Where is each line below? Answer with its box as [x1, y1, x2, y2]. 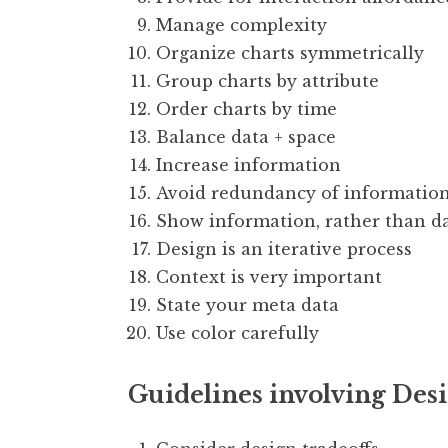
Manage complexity [156, 15, 327, 36]
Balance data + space [156, 127, 336, 148]
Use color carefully [156, 323, 319, 344]
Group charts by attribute [156, 71, 379, 92]
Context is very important [156, 267, 382, 288]
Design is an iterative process [156, 239, 412, 260]
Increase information [156, 155, 341, 176]
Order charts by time [156, 99, 337, 120]
